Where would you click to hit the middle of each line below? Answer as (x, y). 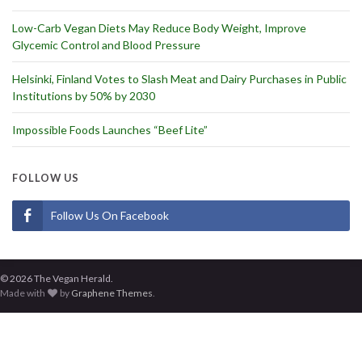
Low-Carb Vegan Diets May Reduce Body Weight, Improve (159, 28)
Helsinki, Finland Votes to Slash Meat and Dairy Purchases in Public (179, 79)
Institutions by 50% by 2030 (84, 96)
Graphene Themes (112, 293)
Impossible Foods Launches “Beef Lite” (110, 130)
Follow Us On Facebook (110, 216)
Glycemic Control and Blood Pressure (106, 45)
